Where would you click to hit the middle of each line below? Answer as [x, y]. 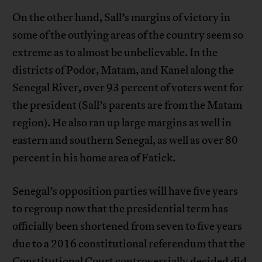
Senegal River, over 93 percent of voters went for [128, 88]
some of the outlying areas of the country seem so [128, 35]
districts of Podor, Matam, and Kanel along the [123, 70]
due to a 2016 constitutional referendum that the [129, 244]
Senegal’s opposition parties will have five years [125, 192]
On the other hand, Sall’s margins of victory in [122, 18]
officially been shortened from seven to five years [127, 227]
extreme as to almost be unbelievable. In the [115, 53]
